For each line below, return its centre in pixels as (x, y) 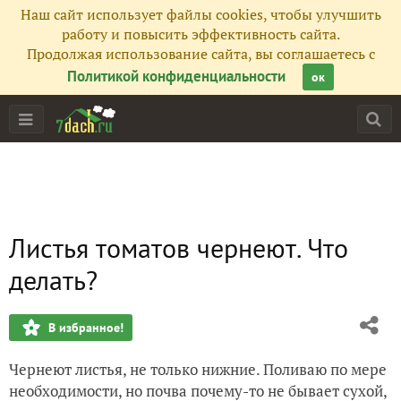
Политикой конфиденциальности (176, 76)
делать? (53, 280)
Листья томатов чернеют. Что (179, 247)
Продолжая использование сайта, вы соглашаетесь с (200, 54)
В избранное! (86, 328)
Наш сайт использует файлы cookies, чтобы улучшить (200, 14)
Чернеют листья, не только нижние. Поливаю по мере (198, 369)
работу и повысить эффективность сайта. (200, 34)
